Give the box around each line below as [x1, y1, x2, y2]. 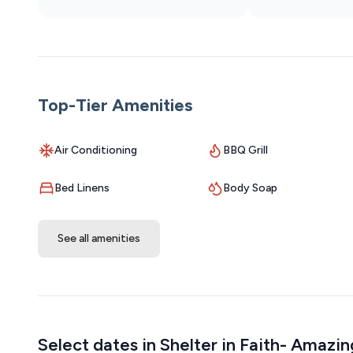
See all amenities [58, 232, 140, 246]
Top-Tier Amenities [38, 95, 192, 117]
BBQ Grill [223, 143, 268, 158]
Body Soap [223, 181, 277, 195]
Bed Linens [54, 181, 110, 195]
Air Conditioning [54, 143, 137, 158]
